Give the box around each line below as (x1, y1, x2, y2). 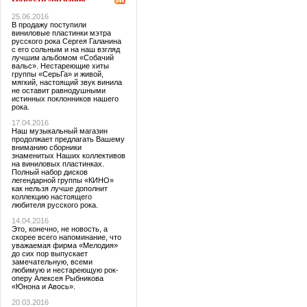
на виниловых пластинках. (11, 159, 104, 168)
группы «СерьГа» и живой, (11, 69, 103, 78)
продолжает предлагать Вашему (11, 134, 125, 143)
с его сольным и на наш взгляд (11, 45, 120, 53)
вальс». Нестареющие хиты (11, 61, 109, 70)
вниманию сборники (11, 143, 82, 151)
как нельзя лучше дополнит (11, 184, 108, 193)
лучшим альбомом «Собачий (11, 53, 114, 62)
